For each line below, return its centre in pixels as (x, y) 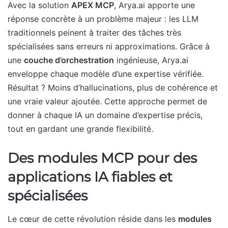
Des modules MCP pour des (102, 158)
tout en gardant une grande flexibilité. (80, 129)
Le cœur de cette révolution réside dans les (93, 219)
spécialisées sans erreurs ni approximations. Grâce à (109, 47)
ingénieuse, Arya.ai (151, 60)
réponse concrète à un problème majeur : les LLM (103, 19)
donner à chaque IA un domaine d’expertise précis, (105, 115)
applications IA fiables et (90, 177)
